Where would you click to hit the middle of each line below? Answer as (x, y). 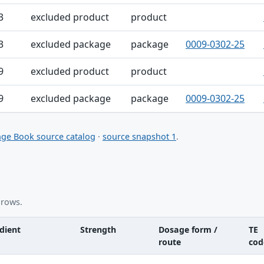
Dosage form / (188, 229)
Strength (98, 229)
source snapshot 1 (139, 137)
